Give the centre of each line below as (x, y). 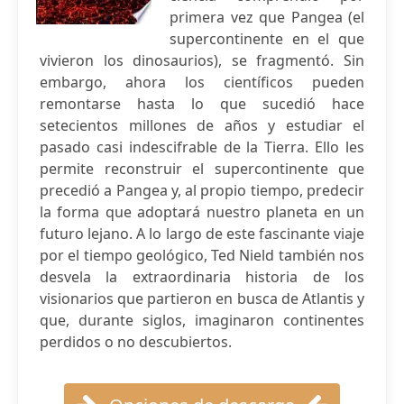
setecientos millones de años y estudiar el (202, 125)
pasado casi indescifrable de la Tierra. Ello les (202, 147)
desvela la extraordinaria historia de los (202, 277)
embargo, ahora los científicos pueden (202, 82)
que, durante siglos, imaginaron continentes (202, 320)
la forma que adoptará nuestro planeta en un (202, 212)
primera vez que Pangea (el (267, 17)
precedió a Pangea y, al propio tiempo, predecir (202, 190)
